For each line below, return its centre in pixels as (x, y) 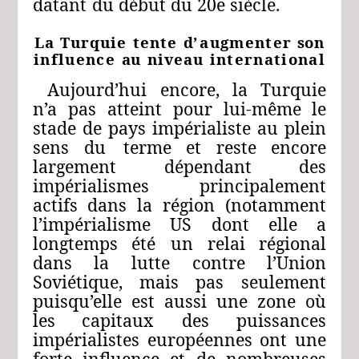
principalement (263, 186)
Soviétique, (77, 282)
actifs (55, 205)
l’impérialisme (91, 224)
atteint (134, 109)
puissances (282, 321)
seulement (284, 282)
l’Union (297, 263)
